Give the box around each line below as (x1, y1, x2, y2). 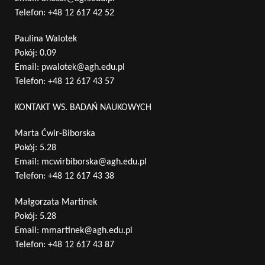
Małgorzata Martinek (15, 198, 97, 208)
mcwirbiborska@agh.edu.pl (41, 157, 147, 167)
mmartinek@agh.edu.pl (41, 226, 132, 236)
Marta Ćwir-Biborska (15, 129, 95, 139)
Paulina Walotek (15, 34, 77, 44)
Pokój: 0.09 (15, 49, 56, 59)
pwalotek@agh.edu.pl (41, 63, 125, 73)
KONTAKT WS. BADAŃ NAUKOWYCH (15, 103, 151, 113)
